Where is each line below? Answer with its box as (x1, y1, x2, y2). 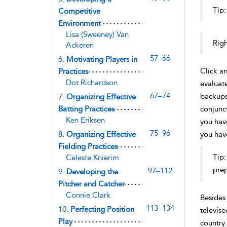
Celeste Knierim (66, 153, 119, 162)
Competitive (58, 6, 100, 16)
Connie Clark (66, 190, 110, 200)
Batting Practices (58, 104, 115, 113)
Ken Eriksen (66, 115, 105, 125)
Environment (58, 18, 101, 28)
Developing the (66, 167, 118, 176)
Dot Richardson (66, 78, 118, 87)
